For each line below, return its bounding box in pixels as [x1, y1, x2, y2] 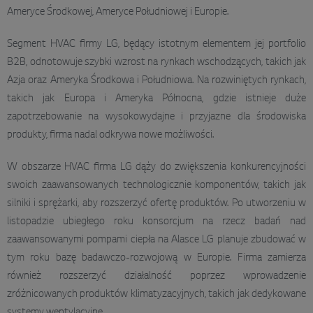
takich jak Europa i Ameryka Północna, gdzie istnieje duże [7, 93, 306, 105]
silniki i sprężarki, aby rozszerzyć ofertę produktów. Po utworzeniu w [7, 198, 306, 210]
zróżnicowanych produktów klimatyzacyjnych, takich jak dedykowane [7, 289, 306, 300]
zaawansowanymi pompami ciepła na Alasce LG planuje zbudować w [7, 234, 306, 246]
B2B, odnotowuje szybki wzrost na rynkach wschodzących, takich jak [7, 57, 306, 68]
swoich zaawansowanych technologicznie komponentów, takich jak [7, 180, 306, 191]
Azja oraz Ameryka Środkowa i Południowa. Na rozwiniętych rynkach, [7, 75, 306, 87]
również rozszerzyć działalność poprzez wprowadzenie [7, 270, 306, 282]
